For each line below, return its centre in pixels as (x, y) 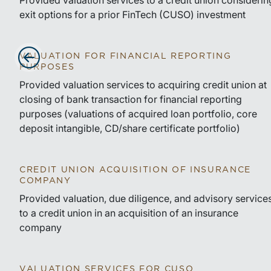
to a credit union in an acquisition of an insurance (129, 213)
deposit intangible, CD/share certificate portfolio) (130, 128)
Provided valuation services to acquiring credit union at (143, 85)
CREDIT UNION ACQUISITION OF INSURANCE (135, 170)
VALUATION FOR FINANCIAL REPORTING (126, 56)
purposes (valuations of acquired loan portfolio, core (138, 114)
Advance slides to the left (74, 75)
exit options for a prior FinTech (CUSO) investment (132, 15)
